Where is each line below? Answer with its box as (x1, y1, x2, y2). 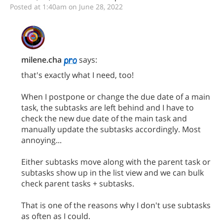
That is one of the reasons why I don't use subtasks (21, 199, 211, 211)
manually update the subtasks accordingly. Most (21, 123, 201, 135)
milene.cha (21, 54, 62, 65)
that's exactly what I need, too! (21, 69, 134, 80)
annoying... (21, 134, 62, 146)
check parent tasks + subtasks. (21, 178, 134, 189)
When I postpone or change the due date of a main (21, 91, 210, 102)
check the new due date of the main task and (21, 112, 187, 124)
